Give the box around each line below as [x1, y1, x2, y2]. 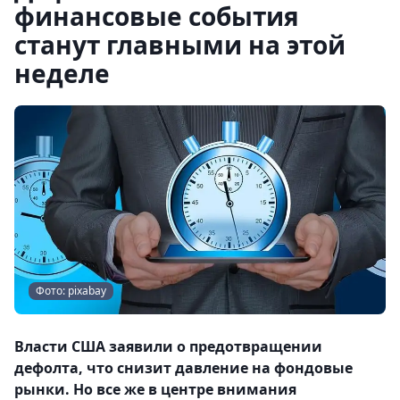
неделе [14, 56, 110, 90]
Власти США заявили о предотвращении [14, 337, 322, 356]
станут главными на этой [14, 28, 346, 62]
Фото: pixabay [36, 283, 106, 298]
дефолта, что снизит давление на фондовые [14, 358, 353, 378]
